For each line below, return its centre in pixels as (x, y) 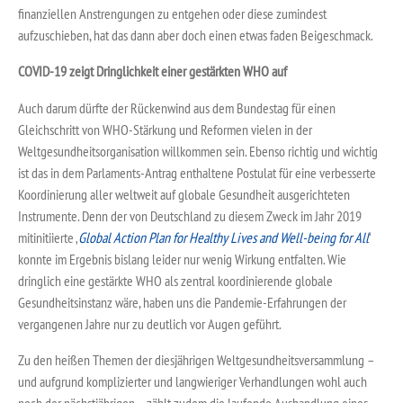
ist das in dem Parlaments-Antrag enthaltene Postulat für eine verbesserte (197, 172)
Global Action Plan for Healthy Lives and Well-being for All (224, 237)
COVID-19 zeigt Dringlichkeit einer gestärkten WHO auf (152, 72)
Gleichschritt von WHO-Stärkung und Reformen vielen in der (165, 129)
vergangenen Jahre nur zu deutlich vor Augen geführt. (150, 323)
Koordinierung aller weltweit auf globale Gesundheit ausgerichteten (184, 194)
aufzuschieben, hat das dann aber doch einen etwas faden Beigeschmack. (196, 36)
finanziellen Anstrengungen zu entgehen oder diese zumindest (172, 14)
